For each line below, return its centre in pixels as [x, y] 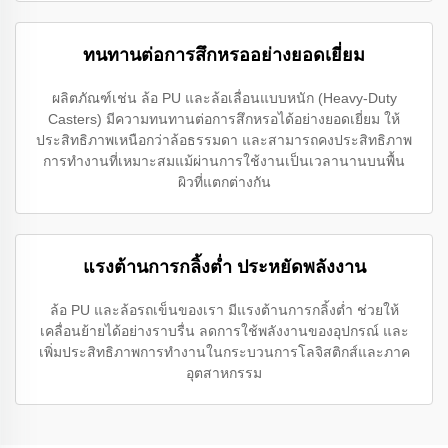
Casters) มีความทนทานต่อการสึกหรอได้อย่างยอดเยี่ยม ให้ [224, 119]
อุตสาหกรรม [224, 373]
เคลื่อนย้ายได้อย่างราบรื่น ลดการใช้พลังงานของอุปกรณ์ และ [224, 331]
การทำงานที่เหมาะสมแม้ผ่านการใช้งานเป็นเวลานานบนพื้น [224, 161]
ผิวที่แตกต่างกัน [224, 182]
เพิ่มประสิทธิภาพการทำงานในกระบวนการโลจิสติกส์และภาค [224, 352]
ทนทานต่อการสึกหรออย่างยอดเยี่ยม [224, 55]
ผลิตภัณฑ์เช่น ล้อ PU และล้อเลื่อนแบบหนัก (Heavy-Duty [224, 98]
